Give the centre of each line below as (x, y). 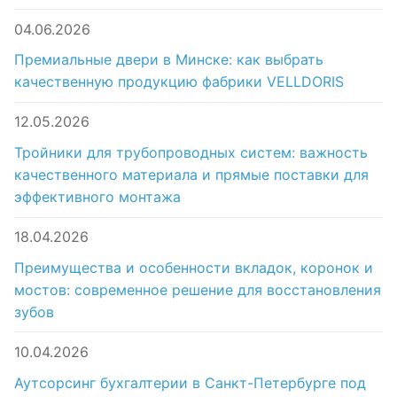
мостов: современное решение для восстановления (198, 289)
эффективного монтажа (97, 196)
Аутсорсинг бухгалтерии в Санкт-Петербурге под (190, 382)
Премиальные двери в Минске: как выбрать (169, 60)
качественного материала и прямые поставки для (191, 174)
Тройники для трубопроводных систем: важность (191, 152)
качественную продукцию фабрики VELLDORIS (179, 82)
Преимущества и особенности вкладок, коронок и (194, 267)
